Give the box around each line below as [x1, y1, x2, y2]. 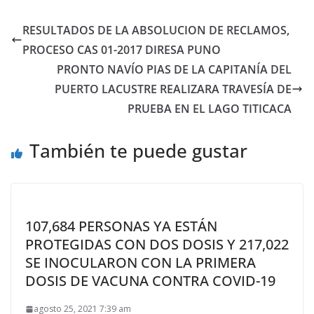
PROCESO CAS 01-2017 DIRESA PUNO [22, 42, 221, 57]
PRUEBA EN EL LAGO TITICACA [128, 101, 292, 116]
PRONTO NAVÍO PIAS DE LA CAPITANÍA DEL [57, 62, 292, 77]
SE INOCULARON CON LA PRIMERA [25, 253, 256, 272]
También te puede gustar [29, 138, 247, 163]
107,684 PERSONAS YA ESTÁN [25, 217, 217, 235]
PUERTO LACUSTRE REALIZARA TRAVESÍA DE [55, 81, 292, 97]
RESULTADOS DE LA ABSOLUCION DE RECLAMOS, [22, 22, 289, 38]
